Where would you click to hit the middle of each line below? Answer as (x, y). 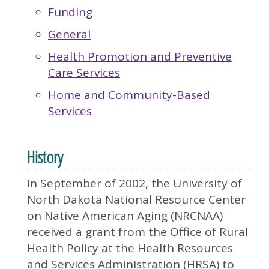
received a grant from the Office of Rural (138, 232)
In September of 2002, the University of (134, 183)
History (45, 157)
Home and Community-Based (129, 95)
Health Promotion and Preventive (140, 56)
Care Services (84, 73)
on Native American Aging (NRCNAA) (125, 216)
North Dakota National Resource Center (136, 199)
